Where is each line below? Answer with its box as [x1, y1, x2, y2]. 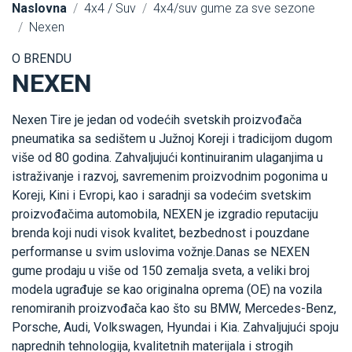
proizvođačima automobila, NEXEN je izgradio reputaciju [12, 207, 318, 222]
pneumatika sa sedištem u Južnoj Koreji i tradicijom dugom [12, 131, 332, 147]
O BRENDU [12, 51, 71, 67]
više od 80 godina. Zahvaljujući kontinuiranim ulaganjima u [12, 150, 323, 166]
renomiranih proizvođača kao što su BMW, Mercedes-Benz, [12, 301, 336, 317]
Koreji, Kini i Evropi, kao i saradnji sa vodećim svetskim [12, 188, 311, 203]
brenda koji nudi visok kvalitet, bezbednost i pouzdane [12, 225, 310, 241]
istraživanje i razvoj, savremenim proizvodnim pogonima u [12, 169, 328, 185]
